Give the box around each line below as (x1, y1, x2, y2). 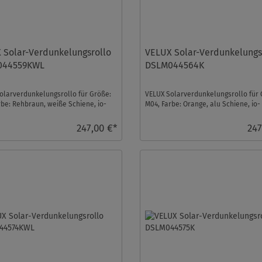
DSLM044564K (145, 59, 205, 71)
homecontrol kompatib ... (145, 109, 226, 118)
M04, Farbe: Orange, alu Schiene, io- (145, 99, 261, 108)
